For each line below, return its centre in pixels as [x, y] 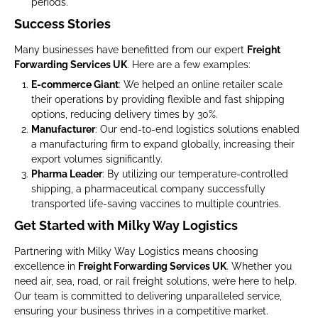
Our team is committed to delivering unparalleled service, [148, 296]
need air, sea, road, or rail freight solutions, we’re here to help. [155, 281]
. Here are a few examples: [189, 65]
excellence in [46, 266]
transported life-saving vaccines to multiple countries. [156, 204]
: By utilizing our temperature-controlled [195, 174]
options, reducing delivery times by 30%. [125, 114]
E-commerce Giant [75, 84]
